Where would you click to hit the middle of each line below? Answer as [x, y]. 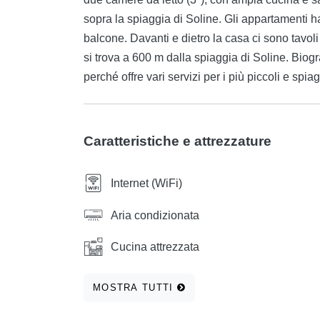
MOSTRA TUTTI [135, 288]
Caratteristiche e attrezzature [177, 141]
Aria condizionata [155, 215]
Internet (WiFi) [146, 184]
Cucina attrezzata [155, 246]
